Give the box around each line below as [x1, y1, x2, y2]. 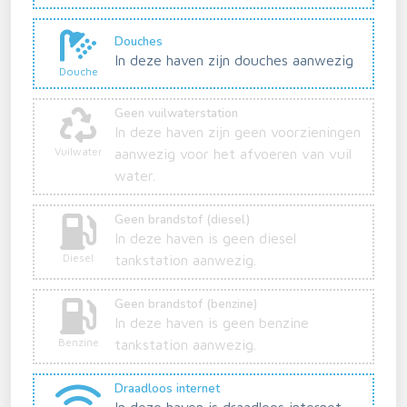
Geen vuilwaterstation [114, 104, 238, 122]
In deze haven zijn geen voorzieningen [114, 123, 361, 140]
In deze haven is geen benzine [114, 313, 309, 331]
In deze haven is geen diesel [114, 229, 296, 246]
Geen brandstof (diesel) [114, 211, 250, 228]
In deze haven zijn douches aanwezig [114, 52, 353, 69]
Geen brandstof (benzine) [114, 295, 257, 313]
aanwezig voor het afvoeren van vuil [114, 144, 352, 162]
